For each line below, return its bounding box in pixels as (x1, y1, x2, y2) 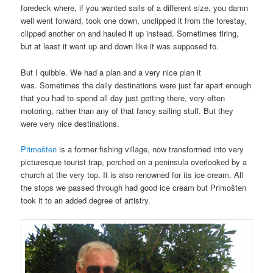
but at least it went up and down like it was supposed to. (21, 40, 219, 52)
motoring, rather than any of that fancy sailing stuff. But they (21, 104, 234, 116)
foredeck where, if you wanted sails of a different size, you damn (21, 2, 249, 14)
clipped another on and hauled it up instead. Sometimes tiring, (21, 27, 239, 40)
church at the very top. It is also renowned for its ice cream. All (21, 168, 244, 180)
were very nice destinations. (21, 117, 120, 129)
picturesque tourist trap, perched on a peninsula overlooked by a (21, 155, 247, 168)
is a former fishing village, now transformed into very (57, 143, 244, 155)
